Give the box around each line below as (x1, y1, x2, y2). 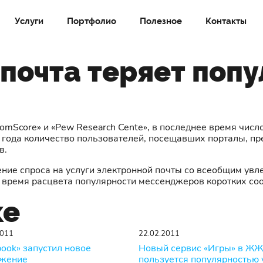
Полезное (139, 15, 182, 26)
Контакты (205, 15, 247, 26)
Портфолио (66, 15, 116, 26)
